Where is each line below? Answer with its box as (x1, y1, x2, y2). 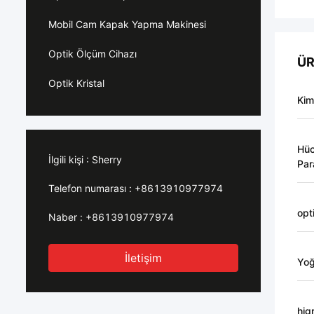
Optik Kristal (48, 77, 104, 89)
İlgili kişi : (48, 153, 89, 165)
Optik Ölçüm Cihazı (48, 48, 137, 60)
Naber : (48, 211, 83, 223)
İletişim (125, 251, 162, 265)
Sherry (92, 153, 122, 165)
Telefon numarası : (48, 182, 132, 194)
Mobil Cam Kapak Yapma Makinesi (48, 18, 206, 30)
